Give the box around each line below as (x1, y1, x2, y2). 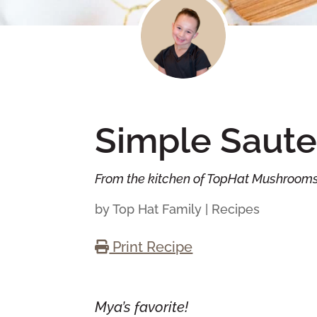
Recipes (212, 202, 260, 217)
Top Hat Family (113, 202, 202, 217)
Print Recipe (109, 238, 193, 256)
